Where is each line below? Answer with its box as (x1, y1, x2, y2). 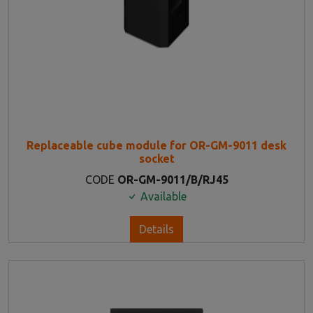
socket (138, 152, 175, 165)
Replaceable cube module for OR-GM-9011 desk (27, 138, 286, 152)
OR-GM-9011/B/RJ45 (117, 173, 228, 186)
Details (139, 222, 174, 235)
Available (138, 189, 187, 203)
